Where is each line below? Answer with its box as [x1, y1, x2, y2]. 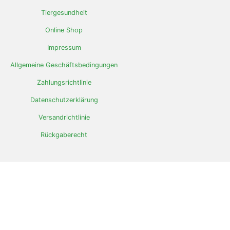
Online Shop [45, 26, 83, 34]
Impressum [47, 44, 81, 52]
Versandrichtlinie [38, 113, 90, 122]
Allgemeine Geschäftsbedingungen [10, 61, 118, 69]
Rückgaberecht [41, 131, 87, 139]
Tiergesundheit [41, 9, 87, 17]
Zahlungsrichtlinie [36, 79, 91, 87]
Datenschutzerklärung [30, 96, 98, 104]
